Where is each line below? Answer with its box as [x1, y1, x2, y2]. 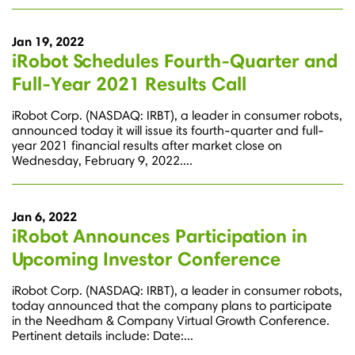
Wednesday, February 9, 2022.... [12, 153, 193, 169]
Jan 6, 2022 [12, 208, 77, 225]
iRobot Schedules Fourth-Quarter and [12, 49, 338, 73]
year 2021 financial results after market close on [12, 138, 282, 154]
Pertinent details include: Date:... [12, 328, 193, 344]
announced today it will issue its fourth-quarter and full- [12, 123, 324, 139]
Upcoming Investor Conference [12, 247, 281, 271]
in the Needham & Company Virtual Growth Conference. [12, 313, 330, 329]
